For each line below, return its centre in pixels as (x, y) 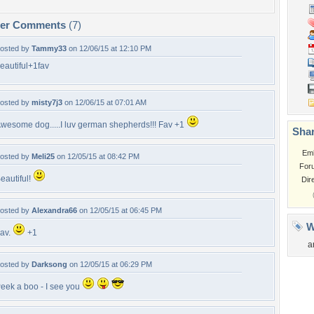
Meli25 (43, 156)
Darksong (49, 264)
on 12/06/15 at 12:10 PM (109, 48)
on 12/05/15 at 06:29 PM (110, 264)
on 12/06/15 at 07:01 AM (104, 102)
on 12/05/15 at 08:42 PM (97, 156)
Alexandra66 (54, 210)
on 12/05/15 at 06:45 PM (120, 210)
